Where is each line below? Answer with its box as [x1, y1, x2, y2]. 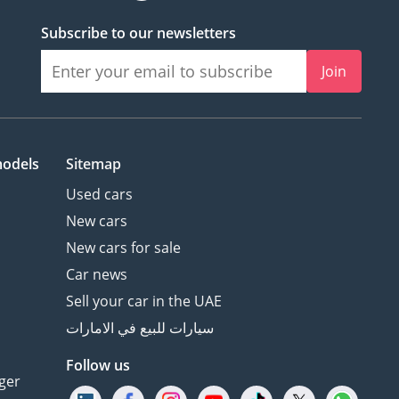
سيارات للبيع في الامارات [65, 318, 214, 338]
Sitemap [65, 154, 121, 175]
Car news [65, 265, 127, 285]
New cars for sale [65, 238, 181, 258]
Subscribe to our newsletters [41, 23, 236, 44]
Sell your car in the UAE [65, 291, 222, 312]
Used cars [65, 184, 133, 205]
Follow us [65, 355, 130, 376]
